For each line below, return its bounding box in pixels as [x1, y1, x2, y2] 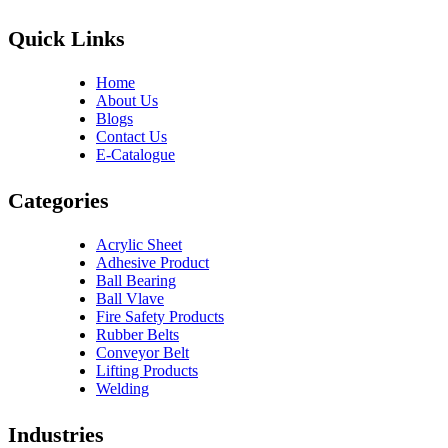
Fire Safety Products [96, 308, 224, 326]
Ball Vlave [96, 290, 164, 308]
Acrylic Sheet [96, 236, 182, 254]
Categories [8, 188, 109, 214]
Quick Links [8, 26, 125, 52]
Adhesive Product [96, 254, 209, 272]
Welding [96, 380, 149, 398]
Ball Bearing [96, 272, 176, 290]
